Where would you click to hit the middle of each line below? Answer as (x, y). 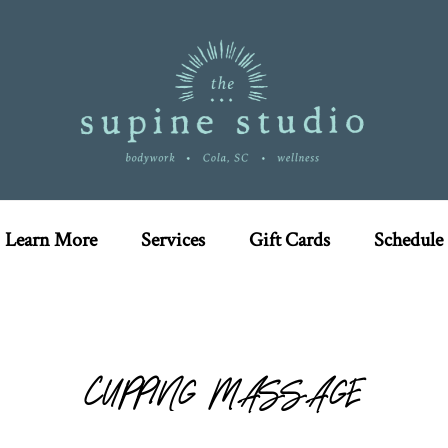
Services (173, 240)
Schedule (408, 240)
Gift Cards (289, 240)
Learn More (51, 240)
